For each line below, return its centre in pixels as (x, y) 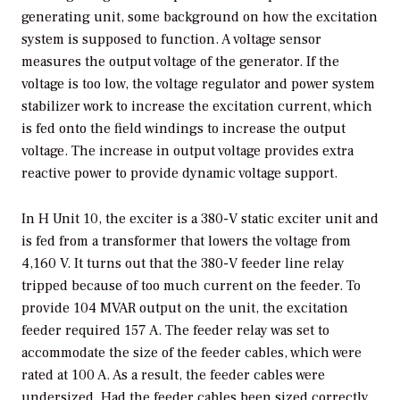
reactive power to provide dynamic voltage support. (179, 173)
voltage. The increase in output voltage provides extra (187, 150)
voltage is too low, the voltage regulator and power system (198, 83)
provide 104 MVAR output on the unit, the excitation (185, 308)
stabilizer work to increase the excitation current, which (197, 106)
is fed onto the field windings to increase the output (183, 128)
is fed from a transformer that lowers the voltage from (186, 241)
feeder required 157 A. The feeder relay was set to (175, 330)
